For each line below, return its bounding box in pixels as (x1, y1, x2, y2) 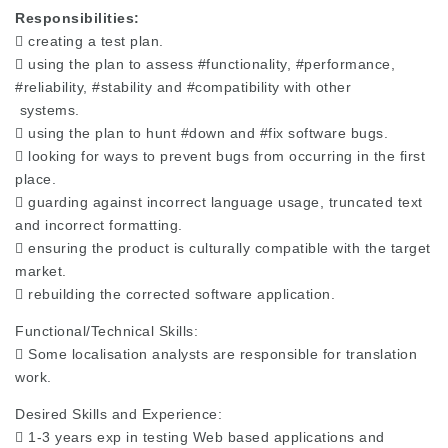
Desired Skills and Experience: (15, 406, 222, 422)
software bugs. (283, 125, 388, 141)
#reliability (15, 79, 83, 95)
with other (279, 79, 365, 95)
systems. (15, 102, 80, 118)
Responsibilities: (15, 10, 140, 26)
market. (15, 263, 67, 279)
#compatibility (186, 79, 280, 95)
